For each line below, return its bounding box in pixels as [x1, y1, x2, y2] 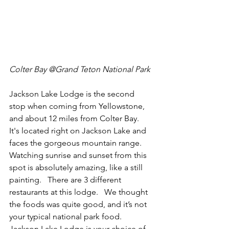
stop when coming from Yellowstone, [9, 101, 147, 111]
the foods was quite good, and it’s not [9, 199, 149, 210]
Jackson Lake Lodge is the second [9, 89, 136, 99]
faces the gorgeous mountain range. [9, 138, 146, 148]
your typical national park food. [9, 212, 126, 222]
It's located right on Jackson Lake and [9, 126, 148, 136]
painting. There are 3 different [9, 175, 123, 185]
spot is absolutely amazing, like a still [9, 163, 145, 173]
